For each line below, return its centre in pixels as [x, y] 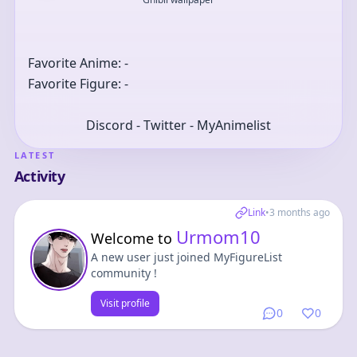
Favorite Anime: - [78, 63]
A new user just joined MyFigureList [186, 257]
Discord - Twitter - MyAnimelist [178, 125]
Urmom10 [218, 237]
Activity [39, 176]
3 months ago [300, 212]
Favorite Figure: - [78, 84]
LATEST [35, 155]
